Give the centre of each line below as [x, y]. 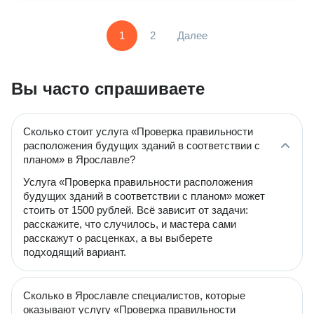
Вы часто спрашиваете [108, 89]
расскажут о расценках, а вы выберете [118, 238]
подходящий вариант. [75, 252]
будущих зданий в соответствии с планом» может [144, 196]
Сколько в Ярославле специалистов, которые [134, 295]
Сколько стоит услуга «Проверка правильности [138, 131]
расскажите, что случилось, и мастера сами [130, 224]
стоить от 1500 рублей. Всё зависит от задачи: [136, 210]
